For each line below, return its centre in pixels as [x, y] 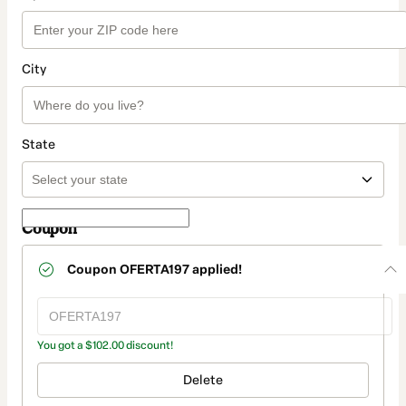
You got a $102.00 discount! [105, 346]
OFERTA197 [155, 270]
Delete [203, 381]
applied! [216, 270]
